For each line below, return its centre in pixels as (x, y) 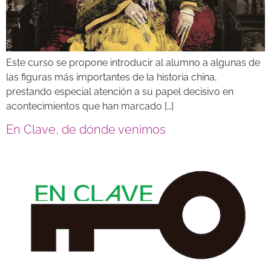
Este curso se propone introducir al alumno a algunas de (133, 62)
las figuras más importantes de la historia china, (112, 77)
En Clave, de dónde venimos (86, 129)
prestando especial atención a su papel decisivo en (120, 91)
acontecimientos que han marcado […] (90, 106)
